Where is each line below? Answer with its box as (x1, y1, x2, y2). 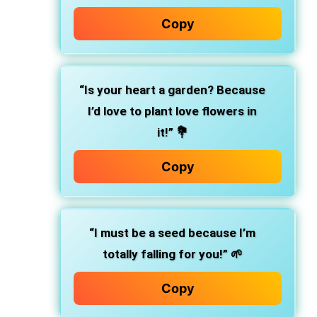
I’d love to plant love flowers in (88, 104, 257, 118)
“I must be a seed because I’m (89, 226, 255, 240)
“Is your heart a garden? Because (79, 83, 265, 97)
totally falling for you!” (102, 247, 228, 261)
